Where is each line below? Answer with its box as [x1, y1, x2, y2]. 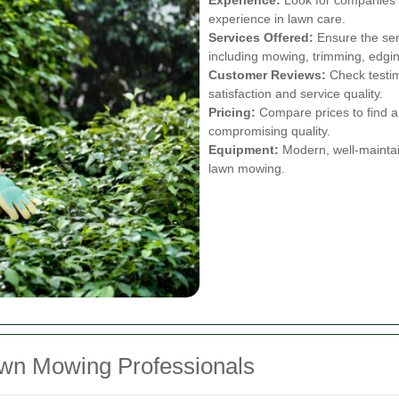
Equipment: [208, 142, 279, 157]
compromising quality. [208, 123, 330, 138]
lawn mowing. [208, 160, 285, 175]
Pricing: [208, 104, 256, 119]
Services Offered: [208, 29, 313, 45]
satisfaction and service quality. [208, 85, 383, 101]
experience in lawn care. [208, 11, 346, 26]
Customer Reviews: [208, 67, 326, 82]
